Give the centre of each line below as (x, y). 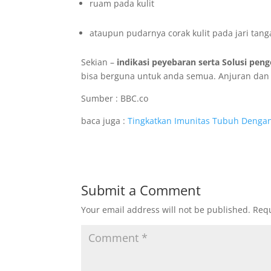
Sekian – (99, 62)
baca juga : (105, 121)
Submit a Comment (141, 190)
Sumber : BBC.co (115, 98)
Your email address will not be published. (166, 210)
